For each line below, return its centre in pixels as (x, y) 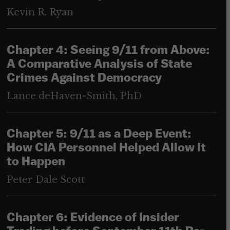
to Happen (36, 162)
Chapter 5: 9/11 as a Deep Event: (99, 135)
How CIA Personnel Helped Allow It (106, 149)
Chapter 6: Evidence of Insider (93, 218)
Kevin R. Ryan (40, 13)
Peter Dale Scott (45, 180)
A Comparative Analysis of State (99, 65)
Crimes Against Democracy (84, 79)
